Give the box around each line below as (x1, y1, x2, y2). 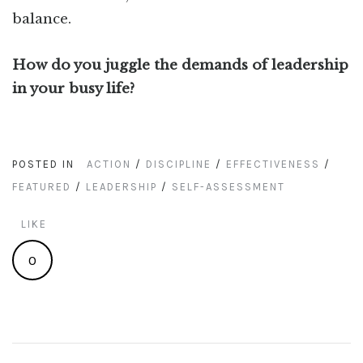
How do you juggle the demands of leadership (12, 57, 348, 75)
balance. (12, 11, 71, 28)
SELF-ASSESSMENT (172, 181, 285, 194)
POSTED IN (12, 158, 75, 171)
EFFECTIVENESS (226, 158, 320, 171)
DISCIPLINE (146, 158, 211, 171)
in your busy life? (12, 80, 135, 98)
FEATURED (12, 181, 71, 194)
